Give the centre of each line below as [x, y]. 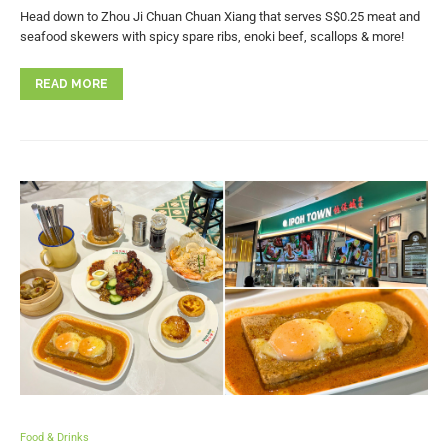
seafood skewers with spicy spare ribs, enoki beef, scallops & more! [212, 36]
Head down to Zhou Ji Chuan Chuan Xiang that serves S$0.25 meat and [220, 16]
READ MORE [71, 83]
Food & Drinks [54, 438]
